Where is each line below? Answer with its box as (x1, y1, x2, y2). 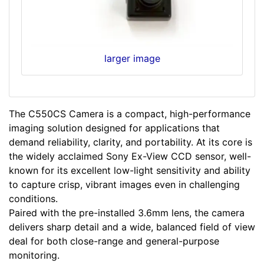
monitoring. (9, 249, 60, 261)
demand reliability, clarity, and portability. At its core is (9, 136, 252, 148)
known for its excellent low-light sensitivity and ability (9, 164, 250, 176)
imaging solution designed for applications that (9, 121, 220, 134)
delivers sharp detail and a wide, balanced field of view (9, 220, 255, 233)
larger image (104, 52, 160, 64)
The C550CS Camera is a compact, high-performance (9, 107, 250, 120)
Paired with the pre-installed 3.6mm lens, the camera (9, 206, 245, 219)
